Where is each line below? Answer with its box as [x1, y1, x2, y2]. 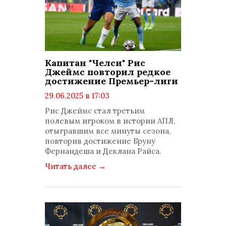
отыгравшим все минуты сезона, [45, 126, 171, 136]
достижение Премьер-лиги [45, 75, 178, 87]
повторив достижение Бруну [45, 136, 155, 146]
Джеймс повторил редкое [45, 66, 171, 78]
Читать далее [45, 161, 98, 171]
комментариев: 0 [53, 111, 120, 121]
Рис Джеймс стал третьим [45, 106, 145, 116]
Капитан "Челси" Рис [45, 57, 145, 69]
